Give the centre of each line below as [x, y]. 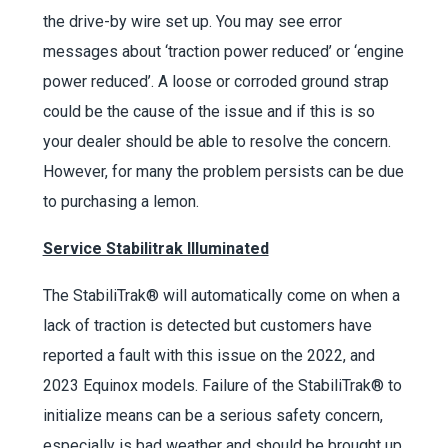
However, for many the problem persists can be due [223, 172]
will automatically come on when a [279, 296]
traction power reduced [248, 52]
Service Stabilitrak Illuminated [155, 249]
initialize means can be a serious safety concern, [212, 416]
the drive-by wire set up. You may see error [192, 22]
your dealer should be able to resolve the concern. [216, 142]
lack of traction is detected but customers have [207, 326]
